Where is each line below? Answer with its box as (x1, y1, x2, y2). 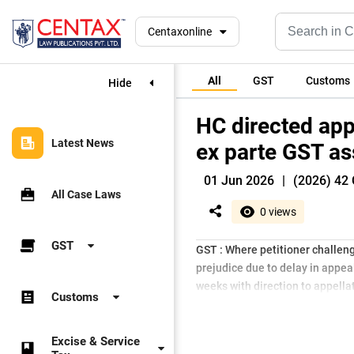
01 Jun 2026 (204, 173, 274, 188)
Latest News (51, 137, 114, 149)
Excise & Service (51, 334, 140, 348)
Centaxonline (148, 25, 212, 38)
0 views (260, 205, 296, 218)
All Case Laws (51, 188, 121, 201)
